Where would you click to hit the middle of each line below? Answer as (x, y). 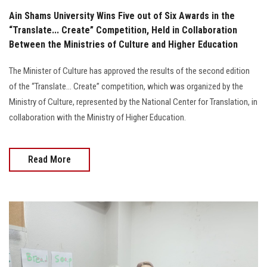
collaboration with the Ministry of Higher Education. (97, 117)
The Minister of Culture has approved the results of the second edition (129, 71)
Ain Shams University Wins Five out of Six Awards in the (122, 15)
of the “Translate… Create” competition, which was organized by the (126, 86)
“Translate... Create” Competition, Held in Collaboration (123, 30)
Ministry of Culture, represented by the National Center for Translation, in (133, 102)
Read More (49, 159)
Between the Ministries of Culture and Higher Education (123, 44)
